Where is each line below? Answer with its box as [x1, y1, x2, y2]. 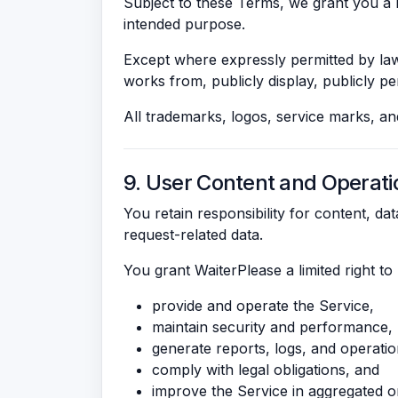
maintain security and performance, [152, 318, 393, 336]
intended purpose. [123, 15, 245, 33]
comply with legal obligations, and [152, 361, 379, 378]
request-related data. [123, 226, 263, 243]
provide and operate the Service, [152, 297, 374, 314]
